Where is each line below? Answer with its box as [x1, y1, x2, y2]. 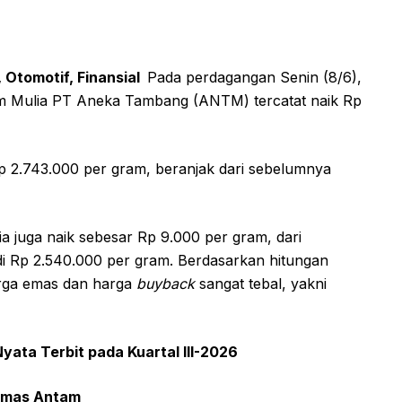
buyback [136, 274, 199, 293]
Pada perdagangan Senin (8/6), [147, 67, 362, 86]
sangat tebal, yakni [199, 274, 327, 293]
